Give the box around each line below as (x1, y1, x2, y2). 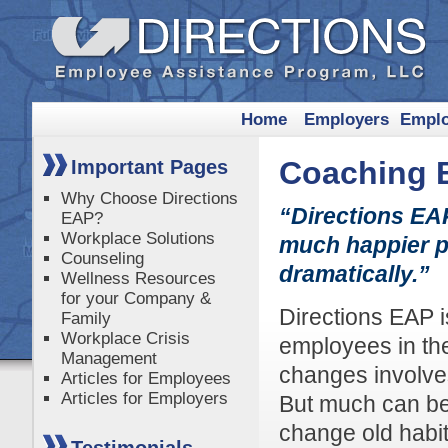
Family (60, 309, 111, 328)
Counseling (60, 249, 144, 268)
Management (60, 349, 157, 368)
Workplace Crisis (60, 329, 190, 348)
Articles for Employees (60, 369, 231, 388)
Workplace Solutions (60, 229, 215, 248)
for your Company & (60, 289, 211, 308)
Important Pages (71, 156, 229, 178)
